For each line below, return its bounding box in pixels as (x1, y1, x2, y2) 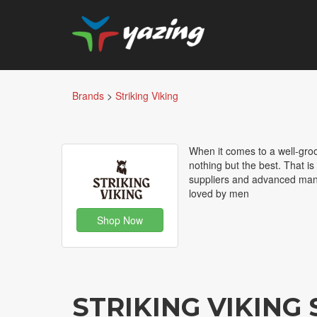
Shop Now (97, 213, 143, 227)
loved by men (189, 186, 249, 200)
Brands (72, 88, 104, 103)
